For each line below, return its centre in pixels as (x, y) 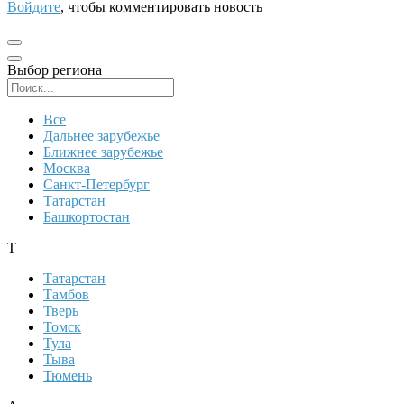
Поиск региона (220, 86)
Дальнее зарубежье (101, 136)
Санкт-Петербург (96, 185)
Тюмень (68, 376)
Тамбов (66, 295)
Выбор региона (55, 70)
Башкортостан (87, 217)
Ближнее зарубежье (103, 152)
